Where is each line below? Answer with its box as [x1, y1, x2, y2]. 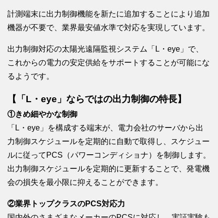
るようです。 [7, 72, 54, 80]
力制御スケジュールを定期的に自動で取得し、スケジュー [7, 137, 210, 145]
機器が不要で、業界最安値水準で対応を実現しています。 [7, 23, 210, 32]
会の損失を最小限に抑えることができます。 [7, 178, 163, 186]
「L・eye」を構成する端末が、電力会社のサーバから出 [7, 123, 203, 132]
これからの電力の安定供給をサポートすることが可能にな [7, 58, 210, 67]
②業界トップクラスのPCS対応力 [7, 199, 125, 208]
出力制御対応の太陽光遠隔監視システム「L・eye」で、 [7, 44, 203, 53]
